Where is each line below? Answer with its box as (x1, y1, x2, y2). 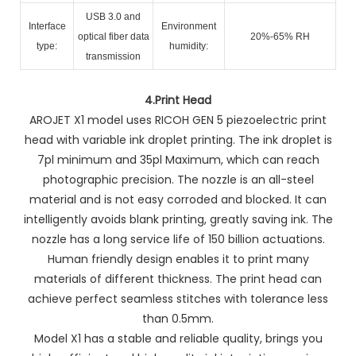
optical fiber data (77, 30, 149, 42)
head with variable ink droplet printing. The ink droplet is (24, 131, 332, 148)
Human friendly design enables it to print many (47, 250, 309, 267)
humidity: (169, 40, 208, 52)
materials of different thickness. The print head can (34, 270, 322, 287)
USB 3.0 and (86, 10, 141, 22)
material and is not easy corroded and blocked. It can (29, 191, 327, 207)
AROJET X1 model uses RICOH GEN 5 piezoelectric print (29, 111, 327, 128)
